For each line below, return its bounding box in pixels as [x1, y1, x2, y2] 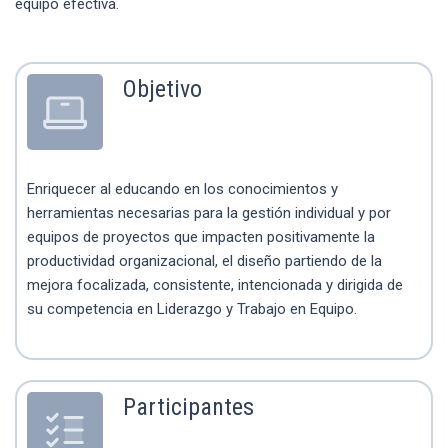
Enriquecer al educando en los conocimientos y [27, 180, 338, 199]
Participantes [123, 392, 254, 421]
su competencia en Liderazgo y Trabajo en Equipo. [27, 300, 357, 319]
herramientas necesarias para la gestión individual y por [27, 204, 391, 223]
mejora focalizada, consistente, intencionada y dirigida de [27, 276, 403, 295]
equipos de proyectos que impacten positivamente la [27, 228, 375, 247]
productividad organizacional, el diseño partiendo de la [27, 252, 382, 271]
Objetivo [123, 75, 202, 104]
